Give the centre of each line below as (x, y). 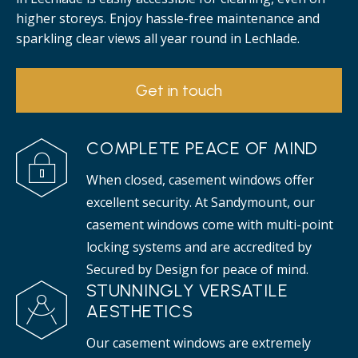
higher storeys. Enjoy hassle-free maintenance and (168, 18)
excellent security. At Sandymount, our (201, 202)
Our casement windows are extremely (199, 343)
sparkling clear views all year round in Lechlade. (158, 38)
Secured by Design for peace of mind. (197, 269)
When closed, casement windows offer (200, 180)
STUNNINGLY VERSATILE (187, 290)
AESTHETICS (140, 311)
